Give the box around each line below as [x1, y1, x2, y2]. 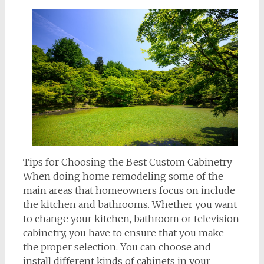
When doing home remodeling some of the [22, 170, 223, 183]
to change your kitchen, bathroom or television [22, 213, 239, 225]
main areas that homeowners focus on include [22, 184, 235, 197]
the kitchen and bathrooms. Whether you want [22, 199, 237, 211]
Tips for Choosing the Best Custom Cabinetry [22, 156, 232, 169]
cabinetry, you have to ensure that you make [22, 227, 224, 239]
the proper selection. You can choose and [22, 241, 211, 253]
